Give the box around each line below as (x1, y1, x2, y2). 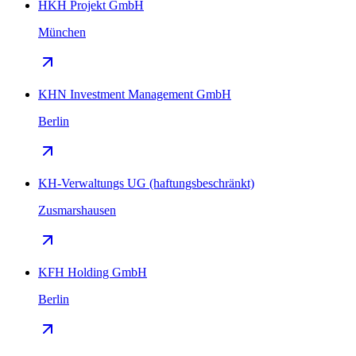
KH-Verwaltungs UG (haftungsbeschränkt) (38, 176, 254, 190)
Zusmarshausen (38, 203, 116, 217)
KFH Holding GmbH (38, 265, 147, 279)
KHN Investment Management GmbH (38, 87, 231, 101)
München (38, 25, 86, 39)
